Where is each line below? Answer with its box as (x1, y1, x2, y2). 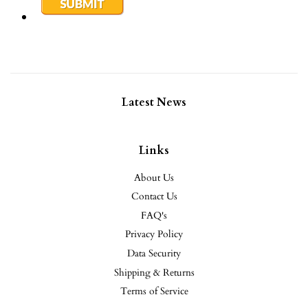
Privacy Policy (125, 228, 183, 241)
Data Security (127, 246, 181, 260)
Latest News (122, 94, 186, 110)
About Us (134, 170, 174, 184)
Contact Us (131, 190, 177, 203)
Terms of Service (120, 285, 188, 298)
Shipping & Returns (113, 265, 195, 279)
